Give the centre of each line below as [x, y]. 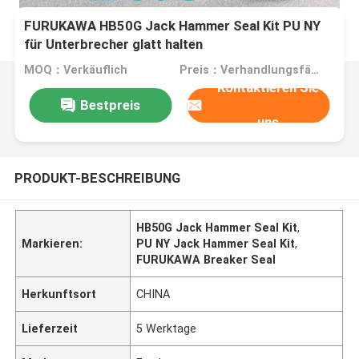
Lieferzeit [50, 328]
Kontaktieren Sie [268, 88]
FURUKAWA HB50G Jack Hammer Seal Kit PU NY [173, 26]
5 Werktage [167, 328]
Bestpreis [110, 105]
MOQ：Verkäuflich [76, 70]
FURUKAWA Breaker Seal [206, 259]
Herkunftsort [59, 294]
